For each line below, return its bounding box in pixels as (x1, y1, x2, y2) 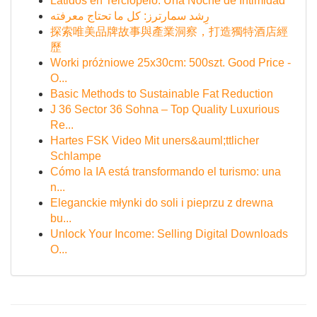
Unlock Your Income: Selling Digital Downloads (50, 228, 288, 240)
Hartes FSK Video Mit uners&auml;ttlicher (50, 134, 259, 146)
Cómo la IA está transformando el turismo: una (50, 166, 281, 178)
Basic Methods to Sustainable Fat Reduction (50, 88, 273, 100)
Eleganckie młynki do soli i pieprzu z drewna (50, 197, 273, 209)
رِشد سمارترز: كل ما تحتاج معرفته (50, 10, 209, 22)
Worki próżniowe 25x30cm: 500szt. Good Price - (50, 57, 291, 69)
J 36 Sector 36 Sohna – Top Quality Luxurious (50, 103, 279, 115)
